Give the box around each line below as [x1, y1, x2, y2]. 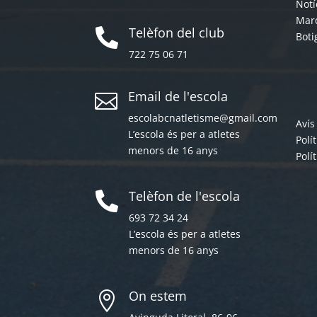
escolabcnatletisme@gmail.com [128, 111, 278, 125]
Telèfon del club [128, 23, 224, 41]
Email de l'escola [128, 88, 229, 105]
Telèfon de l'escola [128, 188, 240, 205]
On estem [128, 287, 187, 305]
